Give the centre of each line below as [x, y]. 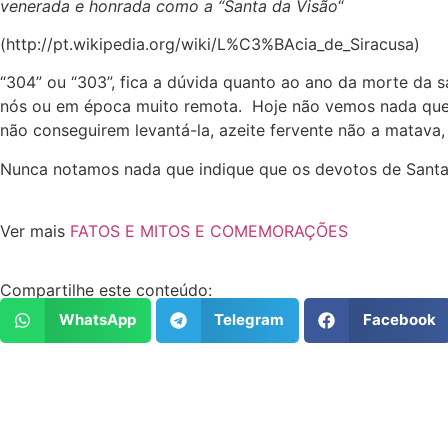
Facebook [399, 320]
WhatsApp [97, 320]
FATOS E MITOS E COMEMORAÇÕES [209, 231]
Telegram [249, 320]
